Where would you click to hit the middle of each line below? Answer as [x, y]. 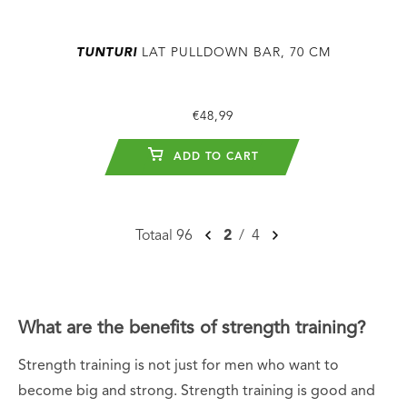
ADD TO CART [214, 157]
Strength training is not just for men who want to [179, 366]
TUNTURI [107, 52]
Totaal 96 [164, 236]
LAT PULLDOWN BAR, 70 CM [234, 52]
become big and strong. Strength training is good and [197, 391]
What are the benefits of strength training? [192, 328]
